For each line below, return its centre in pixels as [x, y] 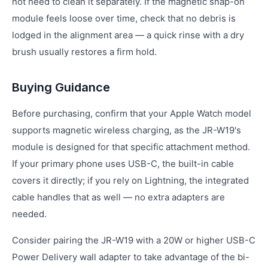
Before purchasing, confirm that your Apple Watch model [132, 113]
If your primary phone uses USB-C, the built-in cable [123, 164]
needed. [29, 214]
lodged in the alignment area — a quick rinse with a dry [128, 35]
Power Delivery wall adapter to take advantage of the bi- [131, 257]
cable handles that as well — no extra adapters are [118, 197]
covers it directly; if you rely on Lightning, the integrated [130, 180]
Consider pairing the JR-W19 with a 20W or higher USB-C [134, 240]
